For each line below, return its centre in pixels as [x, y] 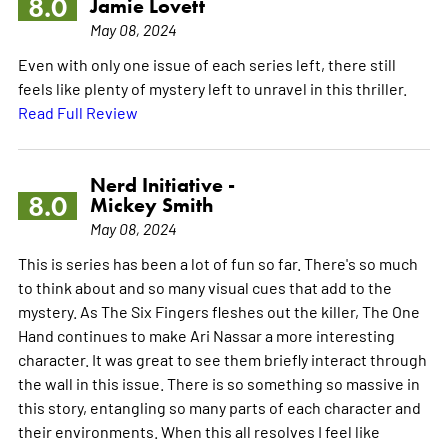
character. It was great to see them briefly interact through [222, 359]
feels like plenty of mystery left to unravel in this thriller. [212, 88]
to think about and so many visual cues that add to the [204, 287]
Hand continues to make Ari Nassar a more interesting [206, 335]
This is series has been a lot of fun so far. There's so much [217, 263]
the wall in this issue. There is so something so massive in [218, 383]
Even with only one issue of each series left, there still [206, 64]
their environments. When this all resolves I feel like [198, 431]
